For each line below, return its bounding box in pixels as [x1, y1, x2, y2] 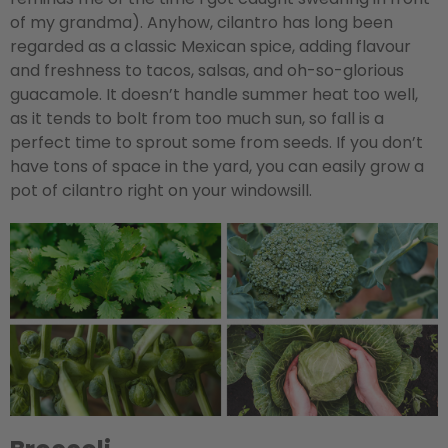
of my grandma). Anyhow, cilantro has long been [10, 11, 393, 35]
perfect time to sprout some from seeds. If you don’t [10, 131, 423, 155]
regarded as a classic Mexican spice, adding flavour [10, 35, 411, 59]
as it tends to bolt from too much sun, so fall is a [10, 107, 384, 131]
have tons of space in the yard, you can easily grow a [10, 155, 424, 179]
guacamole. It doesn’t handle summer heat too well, [10, 83, 418, 107]
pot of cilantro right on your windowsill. [10, 179, 312, 203]
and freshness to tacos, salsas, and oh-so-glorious [10, 59, 404, 83]
